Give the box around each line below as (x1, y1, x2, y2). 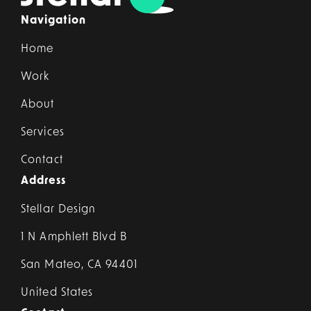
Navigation (21, 15, 86, 26)
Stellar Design (21, 203, 96, 215)
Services (21, 126, 65, 138)
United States (21, 287, 94, 299)
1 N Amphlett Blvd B (21, 231, 127, 243)
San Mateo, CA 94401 (21, 259, 137, 271)
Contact (21, 154, 63, 166)
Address (21, 175, 66, 187)
